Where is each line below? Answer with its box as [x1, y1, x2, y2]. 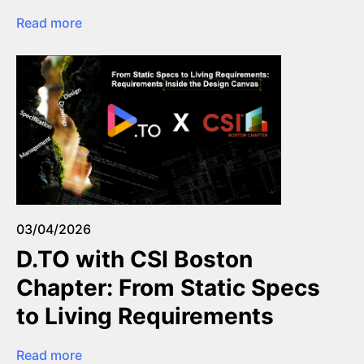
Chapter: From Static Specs [16, 274, 320, 302]
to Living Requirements [16, 302, 274, 331]
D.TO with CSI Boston [16, 245, 253, 274]
